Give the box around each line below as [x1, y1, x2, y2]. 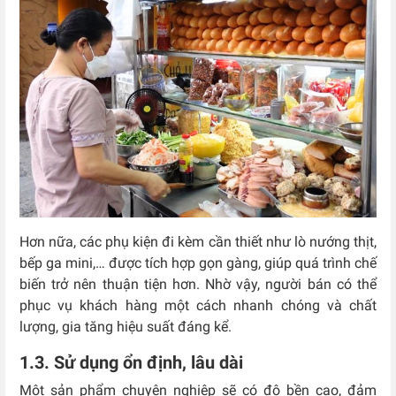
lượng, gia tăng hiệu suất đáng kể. [19, 318, 232, 336]
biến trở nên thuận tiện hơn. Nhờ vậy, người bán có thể [19, 276, 377, 293]
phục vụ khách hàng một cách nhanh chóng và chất [19, 297, 377, 315]
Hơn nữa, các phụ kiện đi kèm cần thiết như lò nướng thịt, [19, 233, 377, 251]
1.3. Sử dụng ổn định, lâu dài [19, 352, 243, 374]
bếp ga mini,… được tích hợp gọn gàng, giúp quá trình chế [19, 255, 377, 272]
